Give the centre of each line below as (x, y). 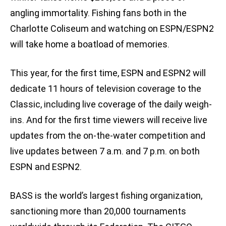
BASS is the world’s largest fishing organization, (106, 196)
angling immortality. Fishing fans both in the (98, 13)
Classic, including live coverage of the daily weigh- (111, 104)
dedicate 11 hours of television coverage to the (106, 89)
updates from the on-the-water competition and (108, 136)
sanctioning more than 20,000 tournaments (98, 211)
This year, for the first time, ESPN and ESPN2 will (108, 73)
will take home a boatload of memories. (90, 44)
